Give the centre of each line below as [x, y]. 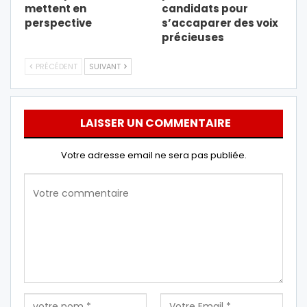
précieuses [193, 37]
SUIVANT [106, 66]
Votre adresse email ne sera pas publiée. [153, 155]
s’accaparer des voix [220, 23]
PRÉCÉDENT [56, 66]
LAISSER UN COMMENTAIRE [155, 123]
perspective [58, 23]
